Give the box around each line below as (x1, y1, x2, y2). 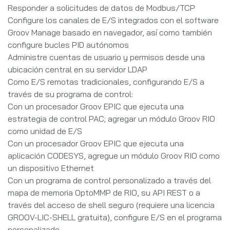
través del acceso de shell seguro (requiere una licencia (8, 199, 215, 210)
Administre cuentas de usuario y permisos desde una (8, 51, 205, 62)
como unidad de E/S (8, 125, 82, 136)
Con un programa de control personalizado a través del (8, 175, 211, 185)
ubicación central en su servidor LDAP (8, 64, 147, 74)
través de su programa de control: (8, 88, 133, 99)
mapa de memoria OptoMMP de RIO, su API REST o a (8, 187, 200, 198)
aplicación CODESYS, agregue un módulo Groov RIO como (8, 150, 220, 161)
